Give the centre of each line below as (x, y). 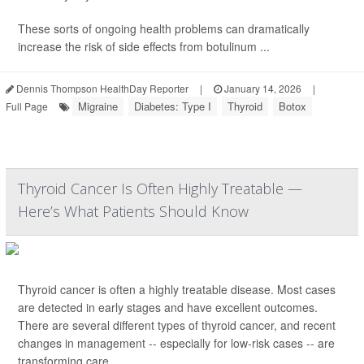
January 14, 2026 (262, 89)
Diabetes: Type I (173, 106)
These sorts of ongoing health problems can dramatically (164, 29)
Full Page (27, 106)
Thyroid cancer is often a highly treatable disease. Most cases (177, 290)
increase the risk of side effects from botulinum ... (144, 47)
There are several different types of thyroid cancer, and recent (177, 325)
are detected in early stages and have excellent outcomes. (168, 308)
